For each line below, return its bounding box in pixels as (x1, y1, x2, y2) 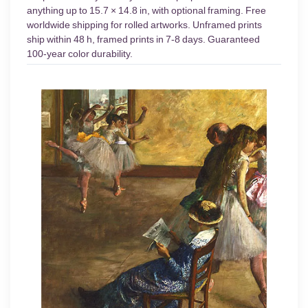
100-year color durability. (27, 48, 133, 60)
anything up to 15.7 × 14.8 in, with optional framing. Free (27, 5, 266, 16)
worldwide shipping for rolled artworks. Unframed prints (27, 19, 262, 31)
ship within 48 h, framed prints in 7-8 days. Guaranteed (27, 34, 260, 45)
